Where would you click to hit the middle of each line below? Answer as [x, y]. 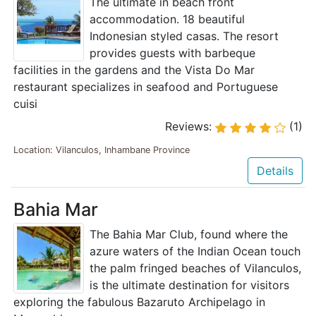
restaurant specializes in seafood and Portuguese [146, 87]
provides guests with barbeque [172, 53]
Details [275, 171]
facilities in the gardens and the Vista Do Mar [134, 70]
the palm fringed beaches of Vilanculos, [195, 268]
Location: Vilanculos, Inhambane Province [102, 150]
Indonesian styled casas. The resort [184, 36]
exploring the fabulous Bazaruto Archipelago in [139, 302]
